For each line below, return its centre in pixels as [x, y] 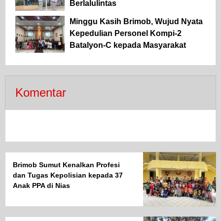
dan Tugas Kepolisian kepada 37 [68, 175]
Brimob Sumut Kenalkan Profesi [66, 165]
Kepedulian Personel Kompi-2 [126, 33]
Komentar [41, 92]
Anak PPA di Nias [41, 185]
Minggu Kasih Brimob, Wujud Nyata [136, 21]
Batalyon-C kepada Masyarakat [128, 45]
